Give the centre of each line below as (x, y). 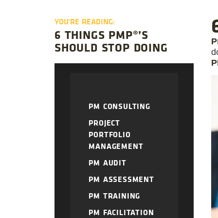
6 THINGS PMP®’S (102, 34)
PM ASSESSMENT (121, 179)
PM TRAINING (115, 195)
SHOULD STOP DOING (111, 47)
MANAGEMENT (116, 146)
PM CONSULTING (119, 106)
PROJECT (105, 122)
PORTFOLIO (110, 134)
